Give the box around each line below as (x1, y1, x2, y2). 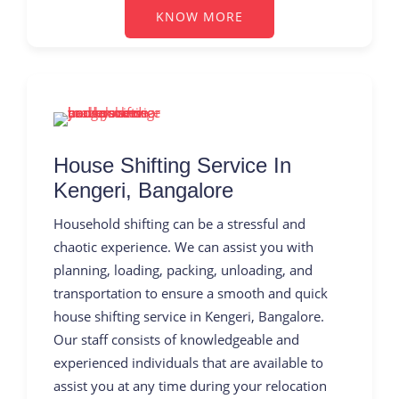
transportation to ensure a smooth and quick (53, 283, 328, 302)
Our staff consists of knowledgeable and (53, 330, 299, 348)
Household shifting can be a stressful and (53, 214, 305, 232)
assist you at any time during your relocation (53, 376, 327, 395)
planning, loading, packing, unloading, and (53, 260, 313, 279)
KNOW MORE (156, 7, 243, 25)
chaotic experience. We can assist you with (53, 237, 313, 256)
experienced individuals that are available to (53, 353, 323, 371)
